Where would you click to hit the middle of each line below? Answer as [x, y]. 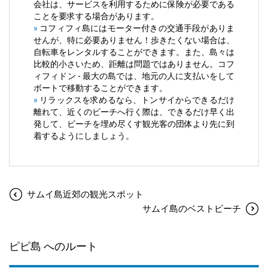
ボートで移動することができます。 [100, 88]
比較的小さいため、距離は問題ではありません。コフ [134, 64]
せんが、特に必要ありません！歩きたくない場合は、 [134, 40]
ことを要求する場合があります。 [96, 16]
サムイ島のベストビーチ [192, 209]
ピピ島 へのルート [53, 246]
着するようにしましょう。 [84, 136]
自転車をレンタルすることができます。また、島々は [134, 52]
